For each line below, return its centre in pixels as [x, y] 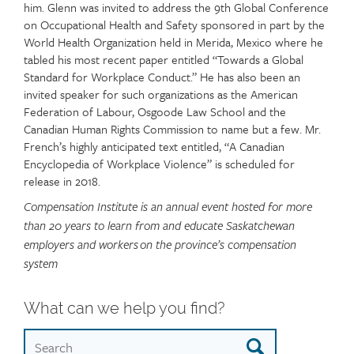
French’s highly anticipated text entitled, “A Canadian [154, 146]
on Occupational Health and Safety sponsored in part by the [174, 24]
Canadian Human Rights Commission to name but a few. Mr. [172, 129]
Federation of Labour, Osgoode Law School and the [155, 111]
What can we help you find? [124, 308]
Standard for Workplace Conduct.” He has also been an [162, 77]
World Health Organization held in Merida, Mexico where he [173, 42]
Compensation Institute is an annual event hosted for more [168, 207]
